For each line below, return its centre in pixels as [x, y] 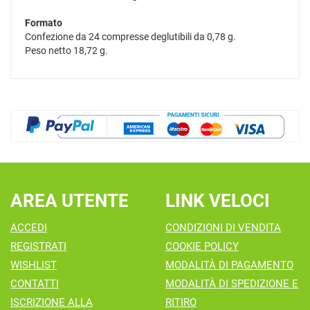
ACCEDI [29, 227]
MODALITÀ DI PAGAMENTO [229, 265]
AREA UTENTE [70, 200]
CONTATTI [35, 283]
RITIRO [181, 302]
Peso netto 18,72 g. [66, 51]
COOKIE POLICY [202, 246]
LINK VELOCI [218, 200]
